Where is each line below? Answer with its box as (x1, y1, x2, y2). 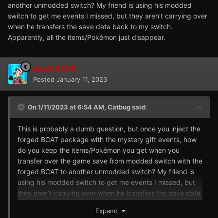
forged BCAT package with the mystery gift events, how (18, 135, 197, 144)
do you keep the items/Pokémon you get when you (18, 146, 180, 155)
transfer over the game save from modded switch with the (18, 157, 202, 165)
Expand (95, 207, 122, 215)
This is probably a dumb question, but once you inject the (18, 125, 200, 133)
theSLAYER (33, 63, 76, 73)
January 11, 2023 (56, 75, 107, 84)
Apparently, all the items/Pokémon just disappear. (8, 33, 165, 42)
